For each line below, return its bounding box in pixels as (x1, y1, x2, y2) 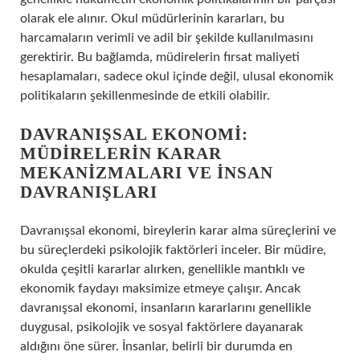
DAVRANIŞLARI (20, 182, 157, 202)
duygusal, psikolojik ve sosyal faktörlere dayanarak (20, 321, 303, 333)
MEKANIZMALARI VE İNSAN (20, 163, 273, 182)
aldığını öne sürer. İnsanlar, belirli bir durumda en (20, 340, 292, 353)
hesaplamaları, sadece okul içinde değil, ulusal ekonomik (20, 70, 333, 83)
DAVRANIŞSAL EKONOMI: (20, 125, 248, 144)
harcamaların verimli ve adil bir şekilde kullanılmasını (20, 31, 313, 44)
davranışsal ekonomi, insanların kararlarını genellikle (20, 301, 311, 314)
